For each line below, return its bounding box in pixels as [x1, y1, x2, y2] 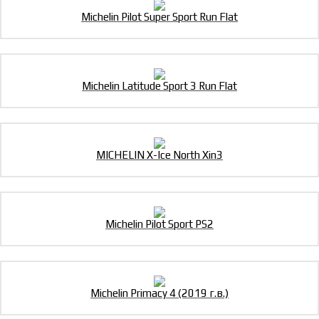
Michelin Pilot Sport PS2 [105, 218, 214, 231]
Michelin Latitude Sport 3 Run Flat [82, 80, 237, 93]
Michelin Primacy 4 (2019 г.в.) [90, 287, 229, 300]
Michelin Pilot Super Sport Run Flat [81, 11, 238, 23]
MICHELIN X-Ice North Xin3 [96, 149, 223, 162]
